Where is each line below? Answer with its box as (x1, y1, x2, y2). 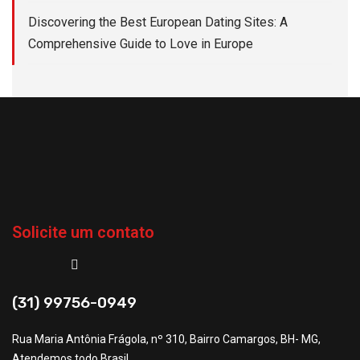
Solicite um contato (12, 223, 154, 242)
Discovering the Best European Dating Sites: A (28, 14, 288, 30)
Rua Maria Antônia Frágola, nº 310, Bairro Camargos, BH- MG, (12, 333, 321, 346)
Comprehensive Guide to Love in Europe (28, 36, 253, 51)
